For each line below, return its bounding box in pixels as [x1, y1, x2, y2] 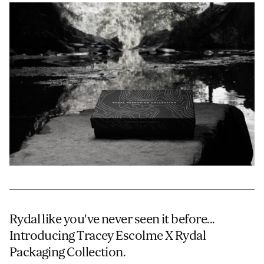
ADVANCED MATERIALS [37, 31, 109, 39]
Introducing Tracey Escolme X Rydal [9, 228, 206, 244]
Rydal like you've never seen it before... [9, 212, 215, 227]
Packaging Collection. [9, 245, 126, 260]
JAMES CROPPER [37, 8, 89, 16]
